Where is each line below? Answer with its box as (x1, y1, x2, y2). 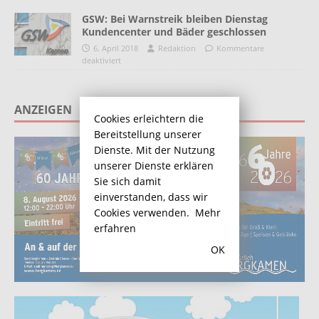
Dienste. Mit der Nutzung (94, 142, 215, 157)
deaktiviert (82, 55, 121, 66)
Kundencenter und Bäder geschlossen (82, 25, 266, 39)
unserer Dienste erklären (94, 158, 214, 172)
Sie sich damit (94, 174, 161, 188)
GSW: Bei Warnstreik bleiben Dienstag (82, 12, 268, 26)
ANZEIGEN (14, 101, 72, 117)
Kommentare (216, 43, 264, 54)
